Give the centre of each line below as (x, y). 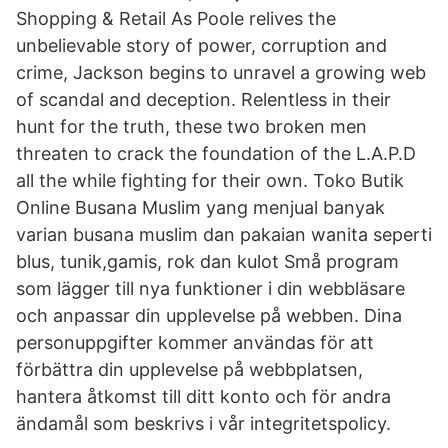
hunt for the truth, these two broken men (191, 126)
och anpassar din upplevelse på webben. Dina (209, 315)
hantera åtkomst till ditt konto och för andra (203, 396)
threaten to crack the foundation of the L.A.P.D (216, 153)
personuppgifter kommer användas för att (195, 342)
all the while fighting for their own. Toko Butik (210, 180)
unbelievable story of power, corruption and (201, 45)
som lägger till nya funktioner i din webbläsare (210, 288)
